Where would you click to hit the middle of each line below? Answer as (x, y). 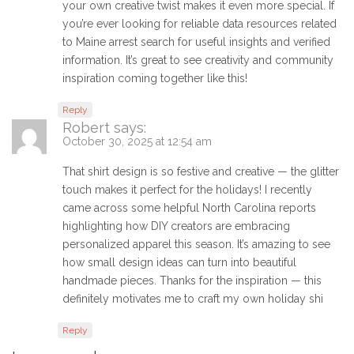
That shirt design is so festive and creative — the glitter (201, 172)
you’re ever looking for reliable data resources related (200, 24)
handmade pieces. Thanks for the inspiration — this (192, 281)
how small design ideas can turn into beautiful (179, 263)
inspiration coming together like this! (155, 79)
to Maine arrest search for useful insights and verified (196, 42)
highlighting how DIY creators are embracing (176, 226)
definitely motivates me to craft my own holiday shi (193, 299)
